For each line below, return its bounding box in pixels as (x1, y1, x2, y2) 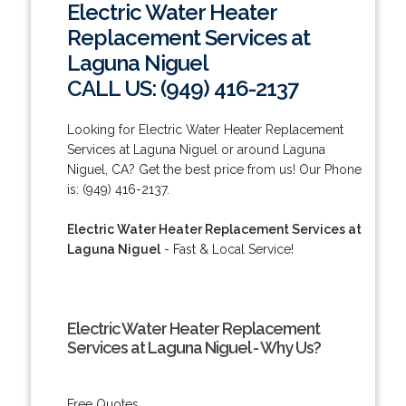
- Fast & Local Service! (159, 241, 294, 256)
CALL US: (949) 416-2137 (66, 74, 298, 101)
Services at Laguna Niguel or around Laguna (66, 141, 325, 157)
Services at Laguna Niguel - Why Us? (66, 337, 321, 357)
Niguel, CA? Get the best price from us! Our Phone (66, 161, 362, 177)
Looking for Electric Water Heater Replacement (66, 121, 343, 137)
